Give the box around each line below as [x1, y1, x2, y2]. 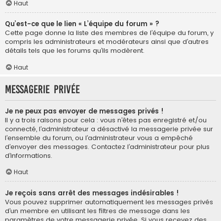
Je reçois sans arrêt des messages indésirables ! [5, 188, 179, 198]
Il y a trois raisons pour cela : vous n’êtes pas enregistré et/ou [5, 115, 207, 125]
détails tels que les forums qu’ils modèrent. [5, 46, 145, 56]
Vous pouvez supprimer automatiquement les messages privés [5, 197, 213, 207]
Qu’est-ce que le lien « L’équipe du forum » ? [5, 19, 159, 29]
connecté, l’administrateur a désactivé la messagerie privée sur [5, 124, 213, 134]
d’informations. [5, 150, 52, 160]
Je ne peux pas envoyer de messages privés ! [5, 106, 164, 116]
